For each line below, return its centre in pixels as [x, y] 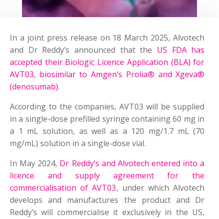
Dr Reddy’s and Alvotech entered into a [132, 164]
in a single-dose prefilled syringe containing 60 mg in [107, 119]
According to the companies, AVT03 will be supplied [107, 107]
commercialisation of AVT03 [63, 188]
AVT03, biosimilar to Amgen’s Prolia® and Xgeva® [107, 75]
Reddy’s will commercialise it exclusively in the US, [107, 212]
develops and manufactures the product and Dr [107, 200]
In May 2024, [35, 164]
